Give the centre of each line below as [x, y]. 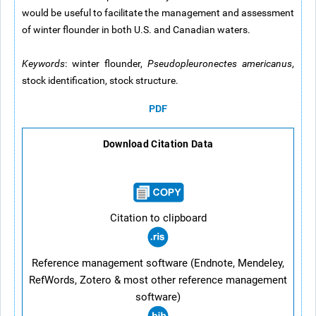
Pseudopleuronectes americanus [220, 63]
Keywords [43, 63]
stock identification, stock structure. [100, 80]
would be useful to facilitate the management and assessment [158, 13]
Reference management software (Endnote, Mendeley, [158, 263]
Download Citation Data [158, 144]
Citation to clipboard [158, 218]
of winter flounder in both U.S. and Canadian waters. [136, 30]
